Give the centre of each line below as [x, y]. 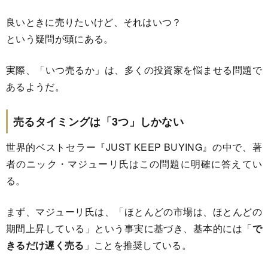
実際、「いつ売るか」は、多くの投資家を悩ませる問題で [134, 69]
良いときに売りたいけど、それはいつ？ [94, 22]
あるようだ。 [35, 86]
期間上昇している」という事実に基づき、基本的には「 [129, 228]
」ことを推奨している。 [138, 245]
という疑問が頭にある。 [60, 38]
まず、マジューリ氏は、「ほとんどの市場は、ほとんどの [134, 211]
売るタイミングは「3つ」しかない [99, 121]
